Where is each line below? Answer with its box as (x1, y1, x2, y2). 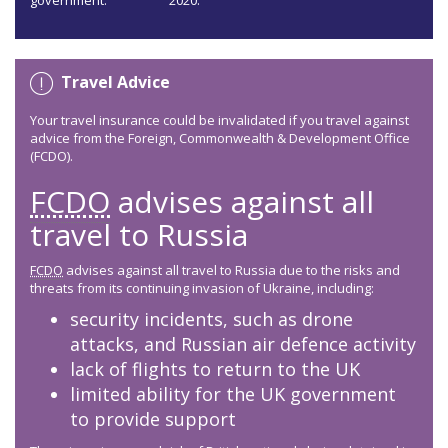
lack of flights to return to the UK (70, 357, 360, 382)
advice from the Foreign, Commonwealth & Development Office (30, 129, 410, 148)
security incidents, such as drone (70, 307, 353, 332)
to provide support (70, 407, 236, 432)
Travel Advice (61, 71, 170, 94)
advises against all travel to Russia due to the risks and (63, 261, 400, 280)
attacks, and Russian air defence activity (70, 332, 416, 357)
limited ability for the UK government (70, 382, 396, 407)
